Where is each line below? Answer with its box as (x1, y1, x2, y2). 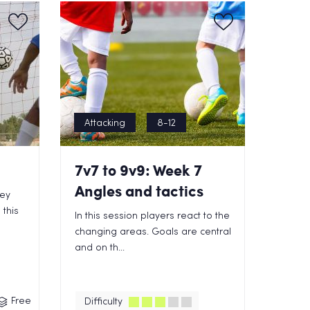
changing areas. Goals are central (75, 228, 232, 237)
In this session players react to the (75, 212, 230, 221)
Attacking (84, 119, 126, 128)
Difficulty (84, 298, 123, 307)
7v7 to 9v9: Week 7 (75, 159, 203, 181)
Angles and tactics (75, 180, 204, 201)
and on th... (75, 244, 125, 253)
